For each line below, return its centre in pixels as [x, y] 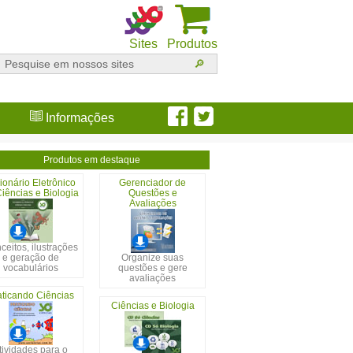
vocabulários [30, 268]
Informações [78, 118]
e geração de [30, 258]
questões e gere [152, 268]
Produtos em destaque [91, 160]
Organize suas [152, 258]
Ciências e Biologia [152, 306]
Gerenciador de [152, 183]
